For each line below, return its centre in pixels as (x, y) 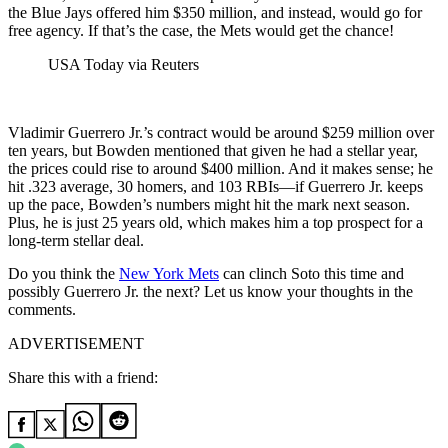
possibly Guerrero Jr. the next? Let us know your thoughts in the (210, 292)
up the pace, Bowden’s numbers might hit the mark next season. (209, 205)
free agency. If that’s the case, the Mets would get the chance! (201, 31)
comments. (42, 310)
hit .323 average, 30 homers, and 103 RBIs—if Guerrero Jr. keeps (215, 187)
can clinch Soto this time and (311, 274)
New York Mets (169, 274)
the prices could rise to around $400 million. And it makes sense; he (220, 169)
